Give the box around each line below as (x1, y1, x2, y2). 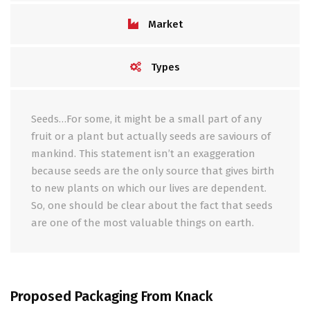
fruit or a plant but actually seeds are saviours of (31, 130, 271, 143)
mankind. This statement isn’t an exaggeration (31, 147, 255, 161)
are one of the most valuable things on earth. (31, 217, 254, 230)
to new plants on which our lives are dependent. (31, 182, 266, 195)
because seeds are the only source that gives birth (31, 165, 275, 178)
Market (145, 18, 183, 31)
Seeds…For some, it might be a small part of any (31, 113, 262, 126)
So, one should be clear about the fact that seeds (31, 199, 273, 212)
